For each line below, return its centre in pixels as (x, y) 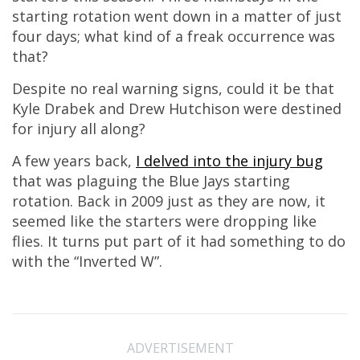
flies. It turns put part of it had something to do (179, 241)
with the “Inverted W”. (87, 261)
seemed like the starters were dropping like (164, 221)
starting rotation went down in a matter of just (177, 16)
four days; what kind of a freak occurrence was (174, 36)
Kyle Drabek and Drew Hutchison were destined (177, 108)
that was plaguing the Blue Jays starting (151, 181)
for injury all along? (79, 129)
